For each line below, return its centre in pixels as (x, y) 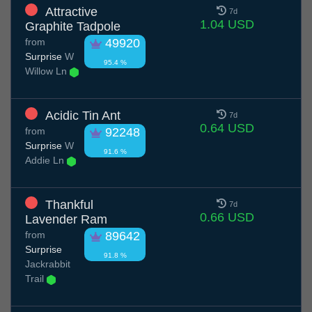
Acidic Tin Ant (83, 116)
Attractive (71, 12)
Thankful (69, 205)
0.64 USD (227, 128)
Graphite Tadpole (73, 27)
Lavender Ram (66, 220)
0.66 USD (227, 218)
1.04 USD (227, 25)
